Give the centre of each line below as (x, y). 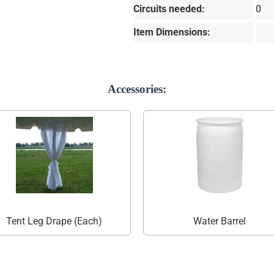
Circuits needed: (169, 9)
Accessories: (137, 89)
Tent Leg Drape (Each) (54, 221)
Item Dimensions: (172, 32)
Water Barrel (219, 221)
